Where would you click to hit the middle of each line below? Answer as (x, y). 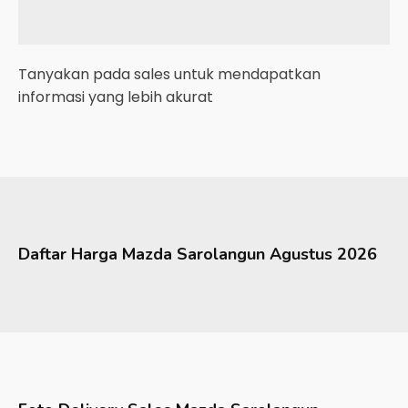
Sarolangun (221, 254)
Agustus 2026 (323, 254)
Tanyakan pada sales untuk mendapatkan (169, 74)
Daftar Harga (70, 254)
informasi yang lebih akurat (116, 97)
